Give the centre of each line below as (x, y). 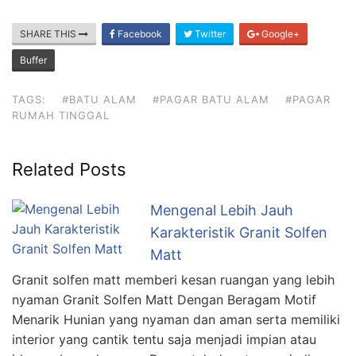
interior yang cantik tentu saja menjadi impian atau (164, 339)
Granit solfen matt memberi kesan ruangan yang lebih (173, 279)
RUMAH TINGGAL (61, 115)
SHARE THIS (49, 33)
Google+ (279, 33)
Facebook (139, 33)
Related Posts (69, 169)
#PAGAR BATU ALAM (211, 99)
